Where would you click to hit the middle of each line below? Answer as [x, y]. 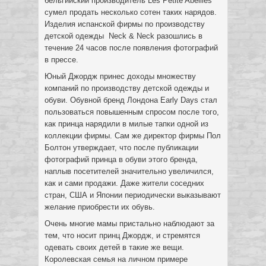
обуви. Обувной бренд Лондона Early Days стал [131, 100]
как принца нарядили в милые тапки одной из [126, 124]
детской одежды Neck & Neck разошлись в [123, 36]
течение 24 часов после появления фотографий [131, 48]
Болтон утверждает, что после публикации [121, 148]
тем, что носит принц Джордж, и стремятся [122, 235]
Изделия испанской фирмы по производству [125, 24]
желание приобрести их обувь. [100, 207]
